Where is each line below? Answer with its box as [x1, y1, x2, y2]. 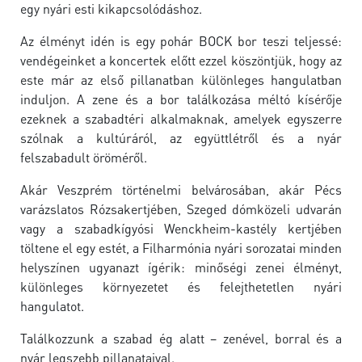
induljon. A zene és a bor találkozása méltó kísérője [20, 90, 342, 107]
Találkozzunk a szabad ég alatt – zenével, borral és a [20, 330, 342, 347]
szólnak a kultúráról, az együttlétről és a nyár [20, 129, 342, 146]
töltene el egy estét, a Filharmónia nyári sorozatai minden [20, 239, 342, 256]
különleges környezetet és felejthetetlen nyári [20, 278, 342, 295]
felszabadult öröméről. [20, 149, 147, 166]
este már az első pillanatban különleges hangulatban [20, 71, 342, 88]
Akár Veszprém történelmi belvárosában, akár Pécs [20, 181, 342, 198]
